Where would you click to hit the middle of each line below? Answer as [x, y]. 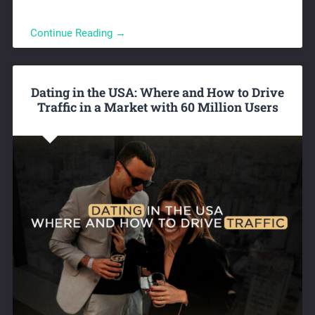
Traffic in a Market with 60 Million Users [157, 108]
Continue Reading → [78, 33]
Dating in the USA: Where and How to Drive [157, 93]
